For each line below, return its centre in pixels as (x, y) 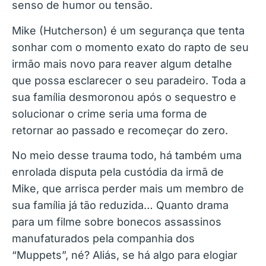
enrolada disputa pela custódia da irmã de (118, 172)
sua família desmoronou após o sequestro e (124, 97)
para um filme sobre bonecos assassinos (117, 222)
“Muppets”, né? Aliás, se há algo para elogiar (125, 255)
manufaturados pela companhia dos (103, 239)
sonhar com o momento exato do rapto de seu (130, 47)
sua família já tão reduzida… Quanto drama (120, 205)
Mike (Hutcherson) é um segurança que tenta (128, 30)
